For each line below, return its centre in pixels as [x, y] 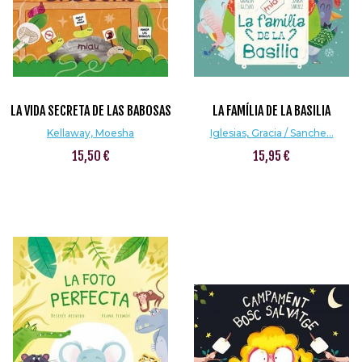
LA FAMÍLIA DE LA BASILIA [271, 111]
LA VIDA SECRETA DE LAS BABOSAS [90, 111]
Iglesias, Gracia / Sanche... [271, 133]
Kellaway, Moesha [90, 133]
